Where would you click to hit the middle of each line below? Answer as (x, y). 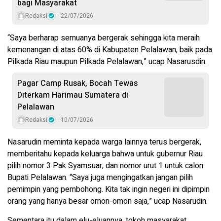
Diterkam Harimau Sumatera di (73, 95)
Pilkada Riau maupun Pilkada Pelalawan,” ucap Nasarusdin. (107, 62)
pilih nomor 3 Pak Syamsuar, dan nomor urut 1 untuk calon (105, 166)
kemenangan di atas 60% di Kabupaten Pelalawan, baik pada (110, 50)
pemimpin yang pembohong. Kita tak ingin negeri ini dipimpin (109, 190)
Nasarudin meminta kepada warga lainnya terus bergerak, (104, 142)
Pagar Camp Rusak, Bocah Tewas (77, 84)
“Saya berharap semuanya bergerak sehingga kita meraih (104, 38)
